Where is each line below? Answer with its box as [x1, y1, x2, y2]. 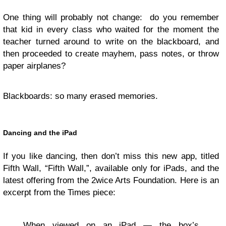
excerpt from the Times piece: [3, 188, 116, 198]
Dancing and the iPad [3, 128, 77, 137]
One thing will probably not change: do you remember [3, 13, 219, 23]
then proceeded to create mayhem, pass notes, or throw [3, 49, 219, 59]
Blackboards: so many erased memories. [3, 91, 158, 101]
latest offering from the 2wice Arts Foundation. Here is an [3, 176, 219, 186]
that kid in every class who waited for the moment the [3, 25, 219, 35]
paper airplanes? [3, 61, 66, 71]
